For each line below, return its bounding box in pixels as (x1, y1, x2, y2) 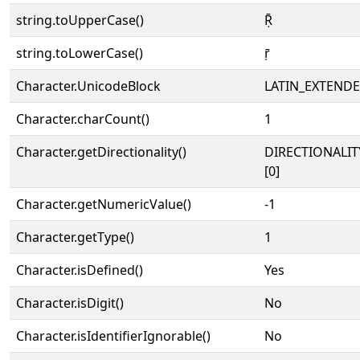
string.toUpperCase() (16, 11, 144, 29)
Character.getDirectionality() (16, 143, 186, 161)
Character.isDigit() (16, 294, 124, 312)
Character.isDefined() (16, 261, 143, 279)
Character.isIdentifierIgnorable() (16, 327, 211, 345)
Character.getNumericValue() (16, 195, 191, 213)
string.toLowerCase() (16, 44, 143, 62)
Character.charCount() (16, 110, 149, 128)
